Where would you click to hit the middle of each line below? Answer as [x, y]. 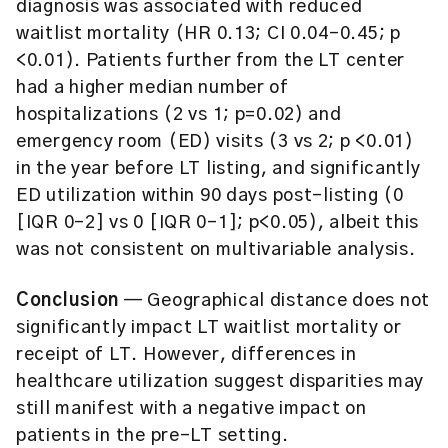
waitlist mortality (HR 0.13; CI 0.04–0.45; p [208, 34]
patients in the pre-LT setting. [152, 436]
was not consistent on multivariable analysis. [216, 250]
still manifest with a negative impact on [191, 409]
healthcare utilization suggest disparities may [220, 382]
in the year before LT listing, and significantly [218, 169]
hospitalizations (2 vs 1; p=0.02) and [179, 115]
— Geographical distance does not [274, 301]
